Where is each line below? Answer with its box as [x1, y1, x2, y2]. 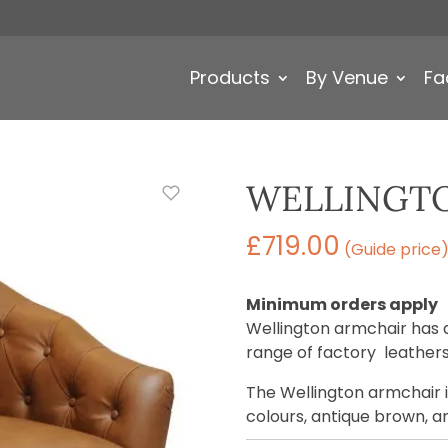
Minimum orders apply [245, 293, 438, 316]
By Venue [306, 65, 388, 90]
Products [190, 65, 270, 90]
